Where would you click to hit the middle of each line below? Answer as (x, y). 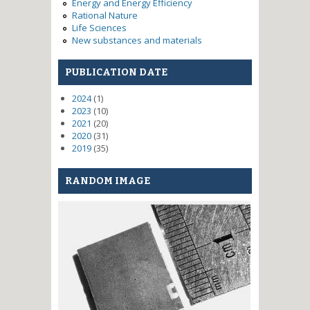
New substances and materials (137, 40)
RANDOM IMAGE (108, 181)
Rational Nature (105, 15)
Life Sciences (99, 27)
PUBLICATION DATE (116, 73)
